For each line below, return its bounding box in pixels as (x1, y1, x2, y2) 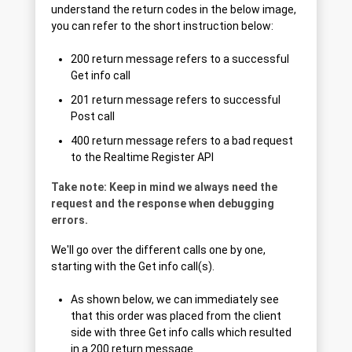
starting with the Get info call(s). (51, 260, 214, 273)
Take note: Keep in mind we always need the (51, 181, 277, 194)
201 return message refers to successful (71, 93, 280, 107)
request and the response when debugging (51, 197, 274, 211)
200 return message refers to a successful (71, 53, 289, 66)
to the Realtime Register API (71, 151, 214, 164)
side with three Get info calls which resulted (71, 326, 291, 339)
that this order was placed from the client (71, 310, 281, 323)
